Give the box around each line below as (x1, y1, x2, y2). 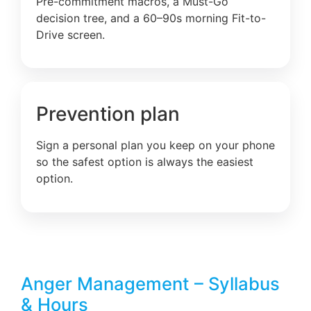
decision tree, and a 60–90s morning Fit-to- (36, 10, 266, 25)
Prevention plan (36, 102, 180, 126)
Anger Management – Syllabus (21, 272, 280, 294)
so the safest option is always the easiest (36, 155, 253, 169)
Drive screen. (36, 27, 105, 42)
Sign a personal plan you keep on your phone (36, 138, 275, 153)
